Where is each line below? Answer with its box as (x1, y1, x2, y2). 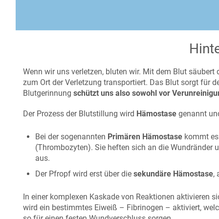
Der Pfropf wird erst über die (35, 169, 133, 179)
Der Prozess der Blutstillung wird (23, 109, 136, 119)
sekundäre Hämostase (133, 169, 213, 179)
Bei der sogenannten (35, 132, 108, 142)
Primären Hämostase (108, 132, 182, 142)
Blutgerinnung (23, 88, 73, 98)
